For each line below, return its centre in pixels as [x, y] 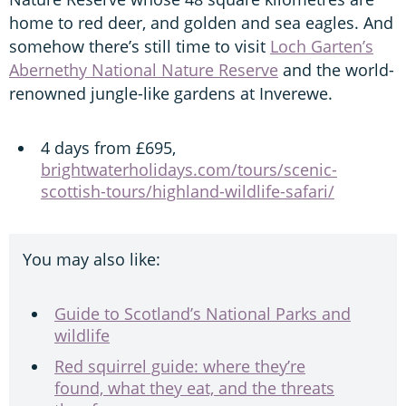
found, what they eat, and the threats [194, 387]
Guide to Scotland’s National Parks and [203, 313]
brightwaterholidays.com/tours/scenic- [189, 169]
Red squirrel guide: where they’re [180, 366]
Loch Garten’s [322, 46]
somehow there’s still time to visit [140, 46]
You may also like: [92, 259]
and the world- [336, 69]
